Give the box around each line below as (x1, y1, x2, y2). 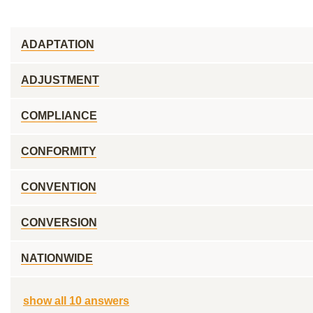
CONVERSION (21, 217, 97, 228)
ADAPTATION (21, 38, 94, 50)
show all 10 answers (23, 295, 129, 307)
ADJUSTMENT (21, 74, 99, 86)
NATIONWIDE (21, 252, 93, 264)
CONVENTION (21, 181, 96, 193)
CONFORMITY (21, 145, 96, 157)
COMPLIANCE (21, 110, 97, 122)
